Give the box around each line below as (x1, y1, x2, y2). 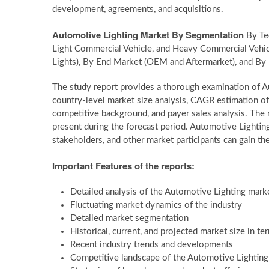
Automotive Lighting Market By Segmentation (52, 28, 244, 41)
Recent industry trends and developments (70, 240, 233, 249)
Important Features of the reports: (52, 159, 195, 172)
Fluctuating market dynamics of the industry (70, 201, 242, 210)
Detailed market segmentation (70, 214, 189, 223)
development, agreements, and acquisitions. (52, 5, 223, 14)
